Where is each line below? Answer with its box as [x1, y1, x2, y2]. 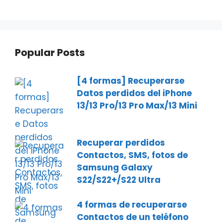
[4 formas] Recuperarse [77, 75, 184, 87]
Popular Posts [15, 46, 85, 60]
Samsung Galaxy [77, 162, 153, 174]
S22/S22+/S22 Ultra [77, 174, 161, 186]
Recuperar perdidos [77, 137, 165, 149]
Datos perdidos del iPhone [77, 87, 192, 100]
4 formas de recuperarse [77, 199, 187, 211]
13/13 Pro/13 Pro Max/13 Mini [77, 100, 197, 112]
